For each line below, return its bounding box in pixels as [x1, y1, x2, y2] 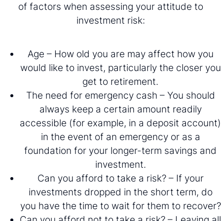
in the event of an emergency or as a [40, 130, 200, 143]
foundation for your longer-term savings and [24, 144, 217, 156]
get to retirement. [82, 75, 158, 87]
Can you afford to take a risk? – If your [37, 172, 204, 184]
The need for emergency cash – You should [26, 89, 215, 101]
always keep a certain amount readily [39, 103, 202, 115]
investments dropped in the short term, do [28, 185, 213, 198]
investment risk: [76, 14, 145, 26]
